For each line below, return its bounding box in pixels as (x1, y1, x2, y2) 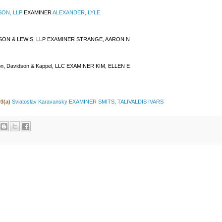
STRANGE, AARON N (76, 36, 130, 43)
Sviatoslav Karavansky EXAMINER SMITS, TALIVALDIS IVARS (10, 99, 164, 105)
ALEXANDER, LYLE (53, 9, 102, 16)
